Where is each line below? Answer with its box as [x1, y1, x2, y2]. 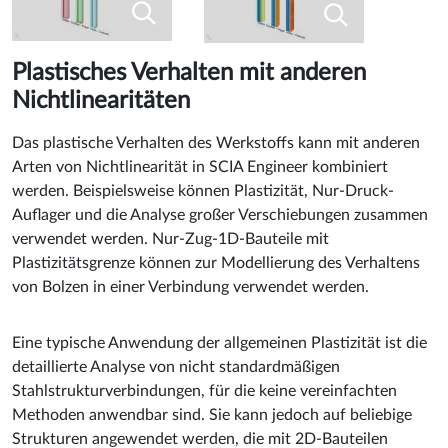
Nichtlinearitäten [12, 88, 190, 113]
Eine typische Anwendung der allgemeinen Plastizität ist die [12, 334, 427, 351]
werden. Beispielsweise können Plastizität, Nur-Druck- [12, 182, 394, 199]
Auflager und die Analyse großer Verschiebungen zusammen [12, 206, 428, 223]
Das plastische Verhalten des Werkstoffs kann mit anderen [12, 134, 420, 151]
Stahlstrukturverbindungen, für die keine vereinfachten [12, 382, 397, 399]
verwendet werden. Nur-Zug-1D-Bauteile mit [12, 230, 329, 247]
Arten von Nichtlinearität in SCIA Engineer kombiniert [12, 158, 388, 175]
